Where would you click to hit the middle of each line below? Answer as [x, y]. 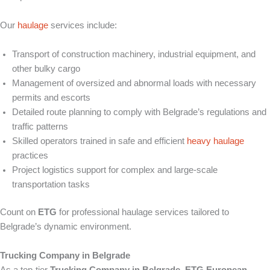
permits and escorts [51, 98]
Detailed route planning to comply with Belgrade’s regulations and [139, 112]
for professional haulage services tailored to [143, 212]
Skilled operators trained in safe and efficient [99, 141]
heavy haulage [215, 141]
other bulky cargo [46, 69]
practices [30, 156]
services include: [83, 26]
